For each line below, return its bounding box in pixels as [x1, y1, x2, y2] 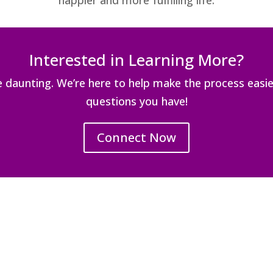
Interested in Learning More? [29, 49, 244, 71]
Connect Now [97, 129, 176, 146]
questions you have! [85, 94, 188, 109]
